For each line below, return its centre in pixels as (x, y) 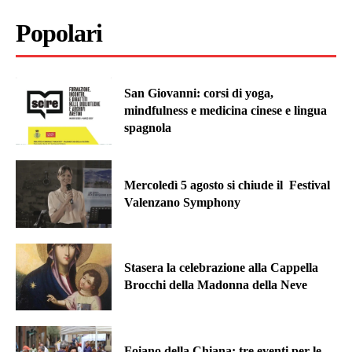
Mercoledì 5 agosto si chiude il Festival (227, 185)
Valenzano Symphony (183, 202)
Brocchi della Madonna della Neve (216, 285)
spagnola (148, 128)
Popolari (59, 33)
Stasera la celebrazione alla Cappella (222, 268)
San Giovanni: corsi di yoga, (199, 93)
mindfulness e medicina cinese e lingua (226, 111)
